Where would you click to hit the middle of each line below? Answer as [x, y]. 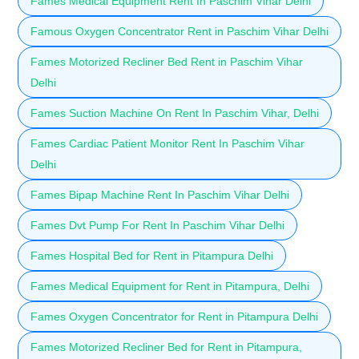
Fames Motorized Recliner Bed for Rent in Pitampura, [166, 347]
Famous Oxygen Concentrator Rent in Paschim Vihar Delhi [179, 31]
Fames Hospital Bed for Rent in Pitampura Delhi [152, 255]
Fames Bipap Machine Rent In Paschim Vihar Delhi [160, 194]
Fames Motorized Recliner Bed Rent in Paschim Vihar [167, 61]
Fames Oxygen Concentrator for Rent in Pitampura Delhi [174, 316]
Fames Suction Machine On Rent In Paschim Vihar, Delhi [175, 113]
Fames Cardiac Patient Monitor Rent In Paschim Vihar [167, 143]
